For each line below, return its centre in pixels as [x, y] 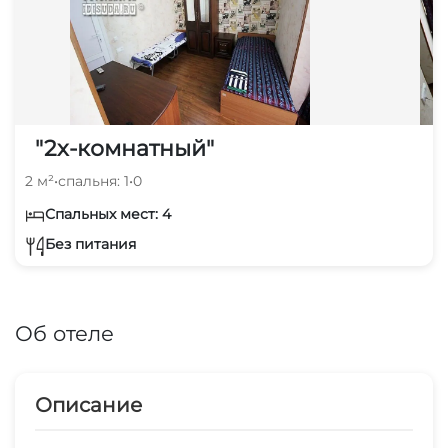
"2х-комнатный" [124, 148]
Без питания [90, 244]
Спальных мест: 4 [108, 213]
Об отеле [64, 333]
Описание [88, 404]
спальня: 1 [93, 180]
